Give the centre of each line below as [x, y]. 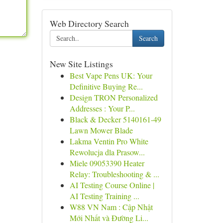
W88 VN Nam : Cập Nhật [111, 207]
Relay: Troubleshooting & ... [114, 174]
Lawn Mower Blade [101, 130]
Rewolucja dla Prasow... [107, 152]
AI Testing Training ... [104, 196]
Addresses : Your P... [102, 108]
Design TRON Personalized [113, 97]
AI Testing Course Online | [112, 185]
